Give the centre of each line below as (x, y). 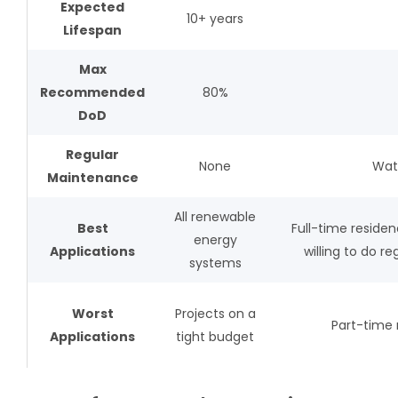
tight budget (215, 337)
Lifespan (92, 31)
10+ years (215, 19)
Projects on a (215, 314)
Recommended (92, 93)
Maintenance (92, 178)
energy (215, 240)
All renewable (215, 217)
